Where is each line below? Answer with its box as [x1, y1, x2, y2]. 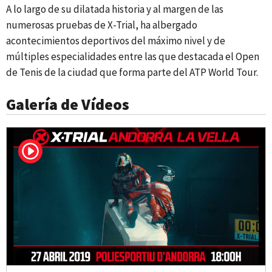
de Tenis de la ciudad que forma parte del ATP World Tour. [6, 66, 258, 79]
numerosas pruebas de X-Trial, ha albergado [6, 18, 197, 32]
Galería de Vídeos [6, 94, 129, 114]
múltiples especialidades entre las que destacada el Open [6, 50, 259, 63]
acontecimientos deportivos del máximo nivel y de [6, 34, 225, 47]
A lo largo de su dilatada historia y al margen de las [6, 2, 223, 16]
